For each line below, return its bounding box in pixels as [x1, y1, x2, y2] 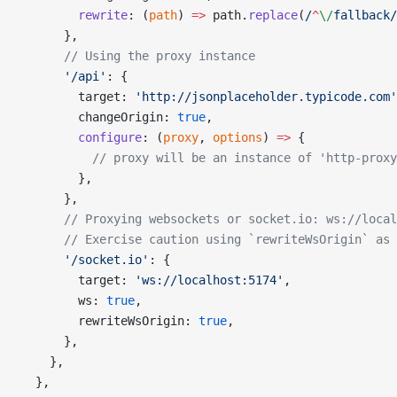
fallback [333, 8, 390, 22]
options [213, 130, 262, 144]
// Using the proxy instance [21, 49, 255, 63]
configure [21, 130, 142, 144]
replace [248, 8, 298, 22]
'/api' [21, 69, 106, 83]
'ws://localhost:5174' [135, 273, 284, 287]
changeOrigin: [21, 110, 177, 124]
